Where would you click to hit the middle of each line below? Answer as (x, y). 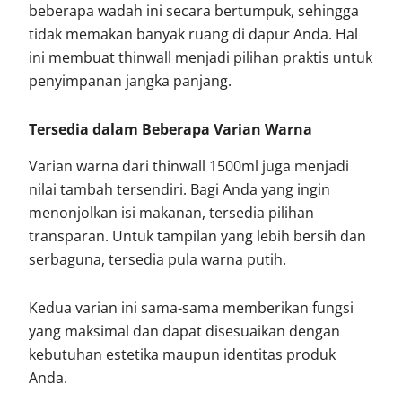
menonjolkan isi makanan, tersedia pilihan (172, 212)
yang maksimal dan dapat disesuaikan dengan (185, 331)
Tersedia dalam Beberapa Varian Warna (171, 129)
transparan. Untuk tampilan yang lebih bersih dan (198, 236)
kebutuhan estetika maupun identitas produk (183, 354)
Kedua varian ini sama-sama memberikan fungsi (192, 307)
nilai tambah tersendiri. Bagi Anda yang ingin (180, 189)
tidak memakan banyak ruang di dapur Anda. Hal (194, 34)
